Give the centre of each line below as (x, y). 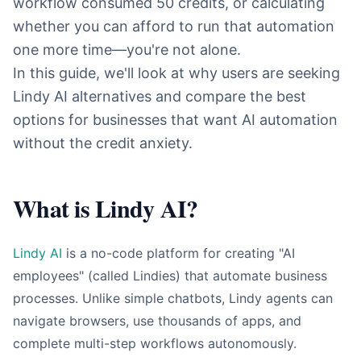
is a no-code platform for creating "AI (178, 253)
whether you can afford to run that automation (174, 26)
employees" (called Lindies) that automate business (170, 276)
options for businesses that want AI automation (175, 120)
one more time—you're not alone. (127, 50)
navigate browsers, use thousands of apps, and (157, 321)
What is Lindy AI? (106, 208)
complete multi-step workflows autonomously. (155, 343)
